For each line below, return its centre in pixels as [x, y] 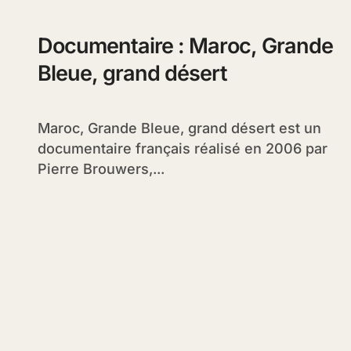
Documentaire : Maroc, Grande [185, 46]
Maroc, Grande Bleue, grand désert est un [44, 128]
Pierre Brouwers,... [101, 169]
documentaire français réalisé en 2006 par [183, 149]
